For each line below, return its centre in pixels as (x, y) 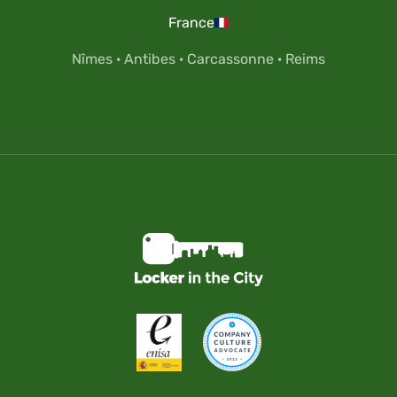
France (191, 23)
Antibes (150, 59)
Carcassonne (230, 59)
